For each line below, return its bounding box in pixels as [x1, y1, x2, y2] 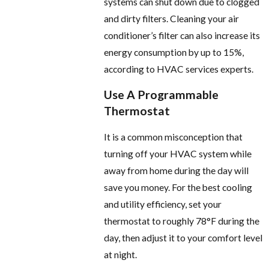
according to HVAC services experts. [104, 63, 254, 74]
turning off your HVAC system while [104, 148, 252, 159]
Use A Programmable [104, 88, 219, 102]
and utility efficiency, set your [104, 198, 222, 210]
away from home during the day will [104, 165, 249, 176]
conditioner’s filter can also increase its [104, 29, 261, 41]
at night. [104, 249, 138, 260]
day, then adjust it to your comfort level [104, 232, 263, 243]
